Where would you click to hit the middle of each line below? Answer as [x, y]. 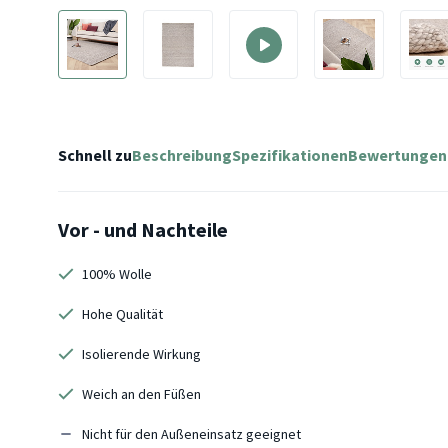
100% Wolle [117, 274]
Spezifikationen [290, 155]
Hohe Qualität [122, 314]
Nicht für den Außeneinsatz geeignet [191, 434]
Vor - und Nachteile [143, 230]
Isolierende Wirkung [141, 354]
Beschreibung [182, 155]
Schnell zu [95, 155]
